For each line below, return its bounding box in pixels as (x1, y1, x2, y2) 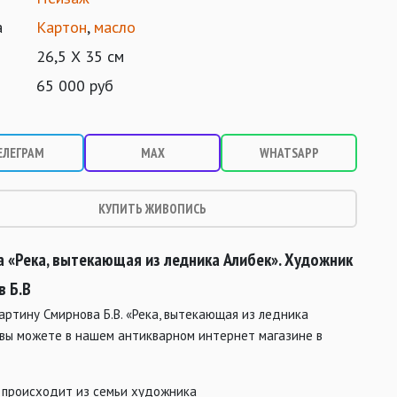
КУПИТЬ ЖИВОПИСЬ (98, 200, 207, 217)
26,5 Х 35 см (36, 46, 125, 66)
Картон (36, 17, 88, 37)
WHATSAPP (259, 144, 319, 161)
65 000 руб (36, 75, 114, 96)
